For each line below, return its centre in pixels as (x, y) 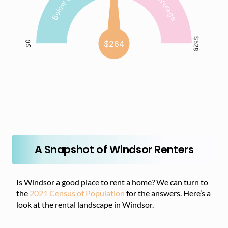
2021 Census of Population (77, 193)
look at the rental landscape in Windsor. (85, 205)
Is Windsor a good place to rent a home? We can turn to (112, 182)
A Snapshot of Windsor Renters (114, 150)
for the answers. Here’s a (168, 193)
